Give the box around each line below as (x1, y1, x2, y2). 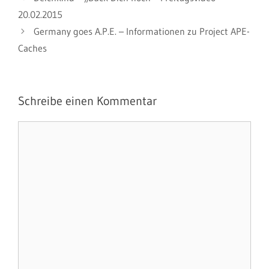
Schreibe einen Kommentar (18, 94, 157, 108)
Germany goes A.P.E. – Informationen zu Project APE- (33, 25, 250, 37)
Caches (18, 42, 47, 54)
